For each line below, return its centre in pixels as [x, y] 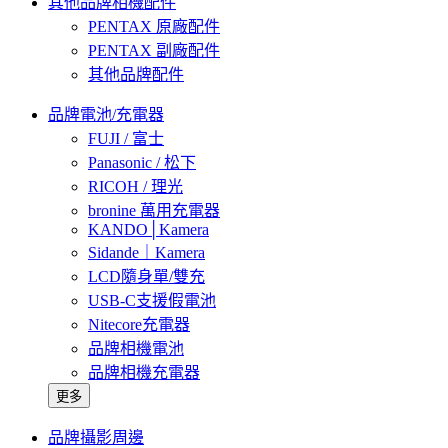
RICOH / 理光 [135, 186]
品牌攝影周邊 [96, 437]
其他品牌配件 [136, 74]
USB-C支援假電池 [152, 300]
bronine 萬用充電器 [154, 210]
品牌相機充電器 [144, 372]
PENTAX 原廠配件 [154, 26]
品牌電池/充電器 [106, 114]
